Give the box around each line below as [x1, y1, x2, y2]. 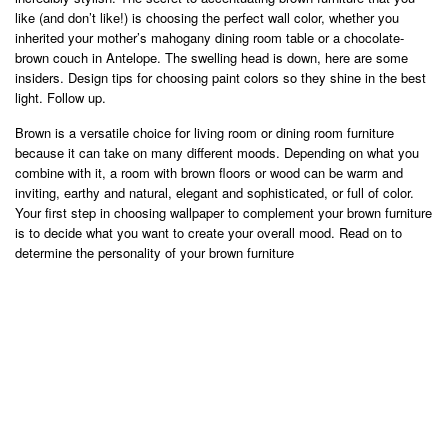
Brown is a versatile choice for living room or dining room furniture [15, 123, 394, 142]
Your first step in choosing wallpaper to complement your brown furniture [15, 203, 432, 222]
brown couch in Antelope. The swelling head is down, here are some [15, 48, 408, 67]
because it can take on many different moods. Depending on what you [15, 143, 419, 162]
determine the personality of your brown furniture [15, 243, 294, 262]
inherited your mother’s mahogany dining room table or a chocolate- [15, 28, 404, 47]
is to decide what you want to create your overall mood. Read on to [15, 223, 402, 242]
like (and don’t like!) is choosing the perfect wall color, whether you [15, 8, 399, 27]
